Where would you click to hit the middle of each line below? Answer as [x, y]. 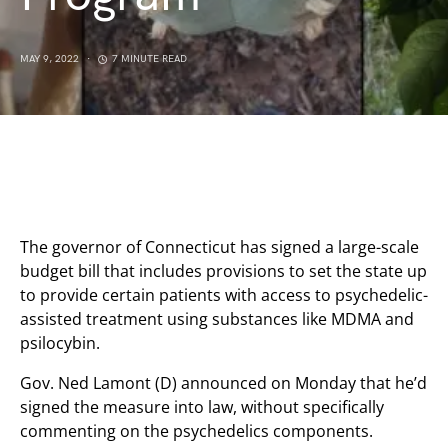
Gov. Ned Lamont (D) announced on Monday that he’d [223, 383]
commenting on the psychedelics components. [196, 431]
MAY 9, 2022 [49, 59]
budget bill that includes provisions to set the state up [223, 271]
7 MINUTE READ [149, 59]
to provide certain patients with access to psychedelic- [224, 295]
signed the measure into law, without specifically [202, 407]
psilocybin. [60, 343]
